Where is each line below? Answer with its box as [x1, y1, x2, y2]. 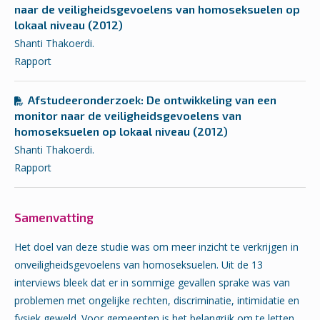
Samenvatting [14, 210, 94, 225]
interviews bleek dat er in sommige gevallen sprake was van [14, 276, 290, 290]
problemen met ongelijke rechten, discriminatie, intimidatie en [14, 294, 299, 308]
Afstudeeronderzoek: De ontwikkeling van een [28, 93, 276, 107]
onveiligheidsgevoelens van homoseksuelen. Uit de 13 [14, 258, 263, 272]
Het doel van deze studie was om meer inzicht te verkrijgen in [14, 240, 299, 254]
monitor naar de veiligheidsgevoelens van [14, 109, 241, 123]
